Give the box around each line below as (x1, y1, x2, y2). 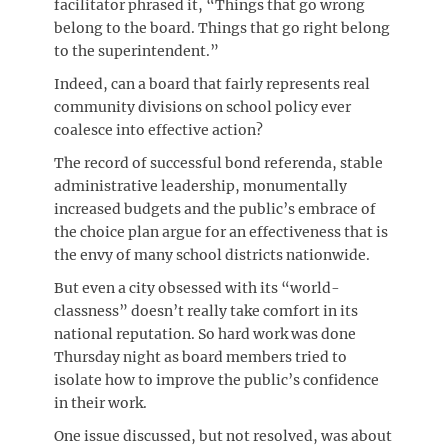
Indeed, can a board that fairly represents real (54, 75, 370, 93)
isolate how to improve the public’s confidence (54, 371, 379, 389)
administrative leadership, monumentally (54, 177, 347, 195)
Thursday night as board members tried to (54, 348, 347, 366)
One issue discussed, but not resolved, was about (54, 427, 392, 445)
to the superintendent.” (54, 42, 219, 60)
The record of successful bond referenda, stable (54, 154, 383, 172)
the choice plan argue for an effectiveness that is (54, 223, 388, 241)
